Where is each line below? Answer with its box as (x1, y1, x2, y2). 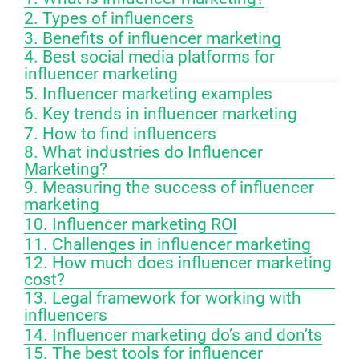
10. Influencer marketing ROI (24, 215, 237, 234)
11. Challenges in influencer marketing (24, 235, 311, 254)
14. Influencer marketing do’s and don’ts (24, 325, 322, 345)
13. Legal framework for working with (24, 288, 301, 308)
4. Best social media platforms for (24, 47, 275, 67)
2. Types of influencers (24, 9, 194, 28)
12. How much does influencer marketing (24, 253, 332, 272)
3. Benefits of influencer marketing (24, 29, 281, 48)
